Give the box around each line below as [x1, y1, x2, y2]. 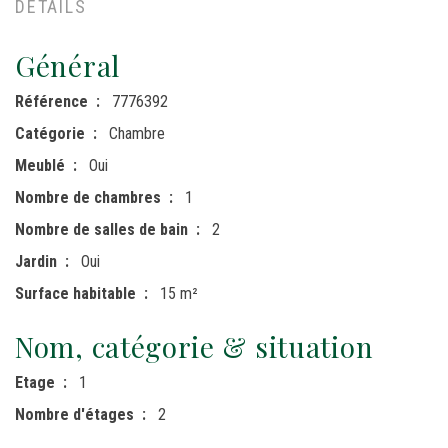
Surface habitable [15, 283, 136, 303]
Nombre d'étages [15, 404, 134, 424]
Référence [15, 91, 88, 111]
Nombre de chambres [15, 187, 161, 207]
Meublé [15, 155, 65, 175]
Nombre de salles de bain [15, 219, 188, 239]
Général [15, 46, 120, 84]
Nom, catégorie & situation [15, 327, 374, 365]
